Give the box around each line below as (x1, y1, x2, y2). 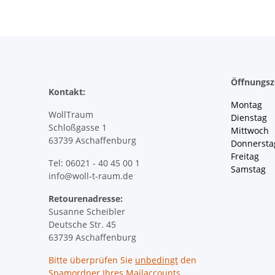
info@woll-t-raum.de (48, 169, 133, 182)
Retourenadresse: (48, 192, 123, 204)
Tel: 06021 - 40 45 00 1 (48, 157, 140, 169)
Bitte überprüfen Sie (48, 254, 135, 266)
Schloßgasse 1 (48, 121, 107, 133)
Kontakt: (48, 85, 85, 98)
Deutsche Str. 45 (48, 218, 116, 230)
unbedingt (135, 254, 178, 266)
